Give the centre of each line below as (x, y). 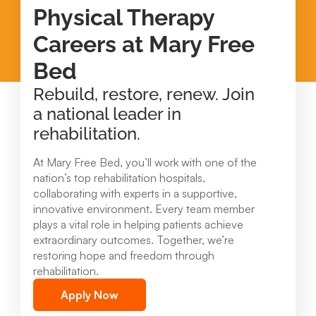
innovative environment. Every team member (144, 208)
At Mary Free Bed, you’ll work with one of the (145, 162)
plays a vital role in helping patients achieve (138, 224)
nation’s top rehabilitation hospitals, (119, 177)
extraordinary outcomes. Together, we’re (134, 239)
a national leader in (107, 114)
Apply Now (90, 294)
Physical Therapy (124, 18)
